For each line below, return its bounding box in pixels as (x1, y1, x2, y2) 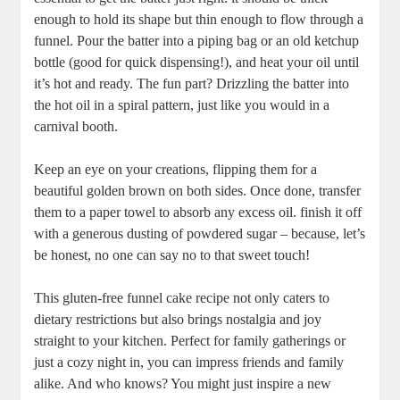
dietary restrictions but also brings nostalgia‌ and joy (34, 312, 322, 328)
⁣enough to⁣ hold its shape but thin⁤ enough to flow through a (34, 12, 364, 28)
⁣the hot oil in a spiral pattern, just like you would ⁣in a (34, 97, 330, 113)
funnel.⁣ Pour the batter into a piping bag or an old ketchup (34, 33, 360, 49)
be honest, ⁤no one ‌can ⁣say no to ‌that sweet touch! (34, 247, 311, 263)
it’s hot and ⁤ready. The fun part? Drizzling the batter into (34, 76, 350, 92)
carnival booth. (34, 119, 119, 135)
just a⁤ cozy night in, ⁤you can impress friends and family (34, 354, 345, 371)
